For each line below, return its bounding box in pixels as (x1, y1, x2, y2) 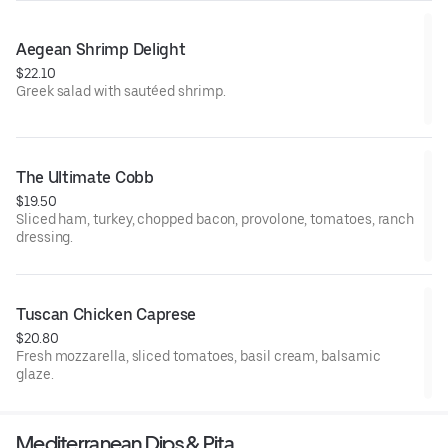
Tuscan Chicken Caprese (16, 305, 196, 325)
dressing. (16, 229, 74, 246)
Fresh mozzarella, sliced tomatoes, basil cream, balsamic (16, 348, 381, 365)
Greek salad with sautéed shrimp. (16, 83, 226, 100)
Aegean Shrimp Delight (16, 40, 186, 60)
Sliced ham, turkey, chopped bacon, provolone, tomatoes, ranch (16, 211, 415, 228)
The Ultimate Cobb (16, 168, 154, 188)
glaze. (16, 366, 54, 383)
